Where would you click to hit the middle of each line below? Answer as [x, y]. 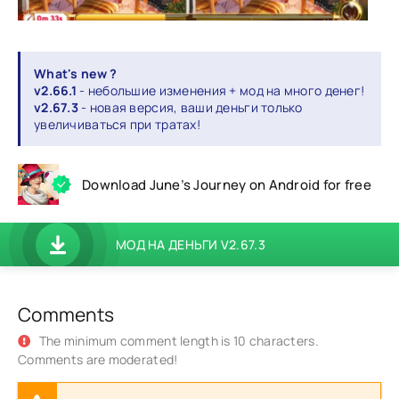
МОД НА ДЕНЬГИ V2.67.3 [191, 245]
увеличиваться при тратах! [117, 125]
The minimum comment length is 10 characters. [177, 341]
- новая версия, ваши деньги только [190, 108]
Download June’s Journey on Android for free [227, 184]
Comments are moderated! [98, 360]
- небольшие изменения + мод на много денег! [222, 91]
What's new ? [76, 74]
